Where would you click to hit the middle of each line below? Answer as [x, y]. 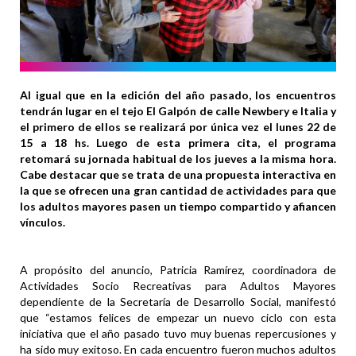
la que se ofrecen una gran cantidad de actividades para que [178, 191]
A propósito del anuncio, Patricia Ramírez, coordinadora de [178, 270]
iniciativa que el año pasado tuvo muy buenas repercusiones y [178, 334]
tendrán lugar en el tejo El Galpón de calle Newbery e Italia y [178, 111]
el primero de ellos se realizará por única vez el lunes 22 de [178, 127]
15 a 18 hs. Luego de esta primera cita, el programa [178, 143]
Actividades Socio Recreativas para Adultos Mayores [178, 286]
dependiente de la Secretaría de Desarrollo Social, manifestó [178, 302]
